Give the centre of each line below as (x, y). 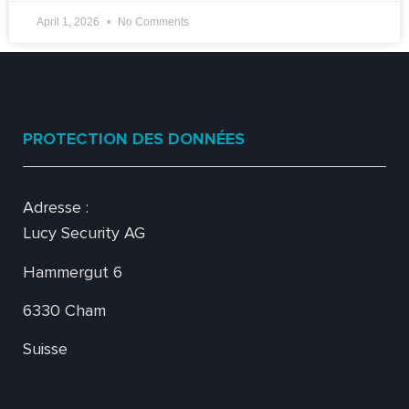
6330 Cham (64, 311)
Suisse (45, 349)
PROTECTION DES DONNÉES (134, 139)
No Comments (152, 22)
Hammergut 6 (73, 272)
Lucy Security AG (84, 233)
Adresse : (56, 208)
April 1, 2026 (69, 22)
